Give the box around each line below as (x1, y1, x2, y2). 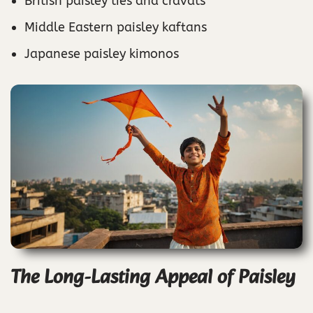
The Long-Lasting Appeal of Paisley (10, 261, 296, 295)
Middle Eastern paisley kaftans (24, 20, 207, 36)
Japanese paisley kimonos (24, 46, 179, 62)
